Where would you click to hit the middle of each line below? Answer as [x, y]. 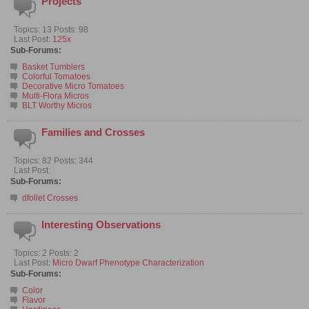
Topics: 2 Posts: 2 [46, 253]
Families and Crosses [93, 132]
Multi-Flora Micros [56, 96]
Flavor [34, 300]
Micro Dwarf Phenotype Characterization [128, 262]
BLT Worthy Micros [57, 105]
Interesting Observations [101, 225]
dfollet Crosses [50, 198]
